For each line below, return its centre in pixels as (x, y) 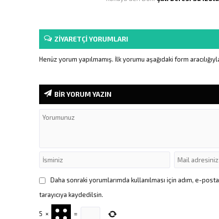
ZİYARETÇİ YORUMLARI (91, 39)
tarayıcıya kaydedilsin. (71, 194)
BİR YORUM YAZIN (83, 94)
